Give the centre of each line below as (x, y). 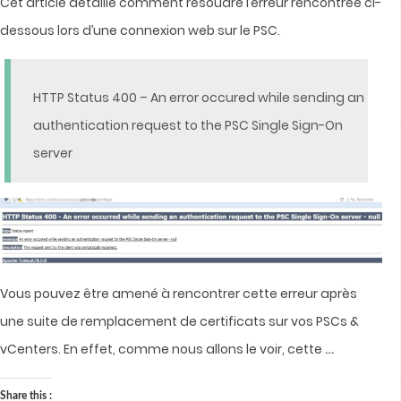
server (53, 153)
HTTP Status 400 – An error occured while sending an (199, 97)
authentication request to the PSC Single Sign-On (188, 125)
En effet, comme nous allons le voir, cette (194, 349)
